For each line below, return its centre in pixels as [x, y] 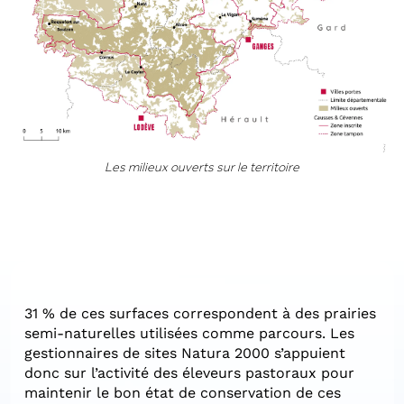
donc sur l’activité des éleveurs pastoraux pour [190, 372]
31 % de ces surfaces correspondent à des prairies [201, 313]
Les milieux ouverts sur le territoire [202, 167]
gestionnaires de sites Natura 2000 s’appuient [185, 353]
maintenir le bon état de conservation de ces [183, 392]
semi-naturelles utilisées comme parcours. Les [190, 333]
